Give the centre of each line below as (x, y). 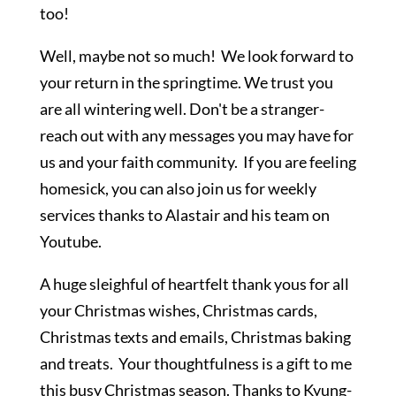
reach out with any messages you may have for (196, 135)
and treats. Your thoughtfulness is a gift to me (195, 363)
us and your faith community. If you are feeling (198, 162)
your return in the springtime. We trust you (186, 82)
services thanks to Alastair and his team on (184, 215)
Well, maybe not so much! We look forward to (196, 56)
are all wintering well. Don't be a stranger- (182, 109)
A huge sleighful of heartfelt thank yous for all (194, 284)
